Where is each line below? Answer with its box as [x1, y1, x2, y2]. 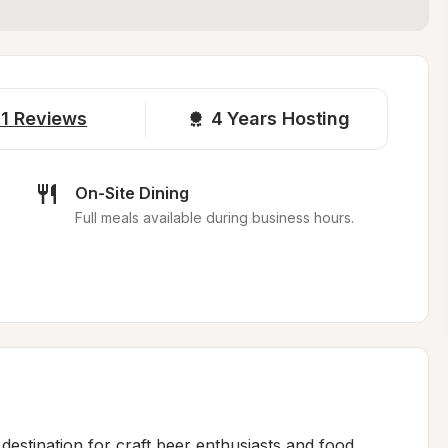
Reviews [13, 108, 88, 129]
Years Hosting [227, 108, 351, 129]
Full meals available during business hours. [74, 209, 354, 226]
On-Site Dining [74, 183, 189, 203]
